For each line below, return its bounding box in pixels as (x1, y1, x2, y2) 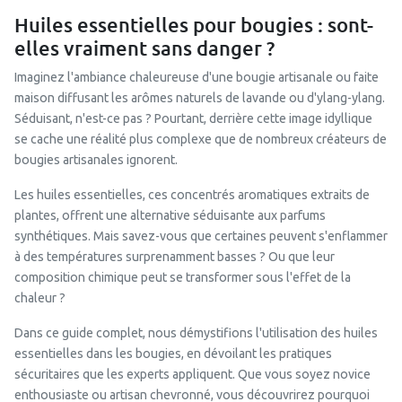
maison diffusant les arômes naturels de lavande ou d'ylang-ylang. (14, 91, 385, 105)
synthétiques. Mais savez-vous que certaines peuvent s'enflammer (14, 229, 388, 243)
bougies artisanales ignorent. (14, 153, 178, 167)
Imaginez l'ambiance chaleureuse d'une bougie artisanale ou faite (14, 70, 379, 84)
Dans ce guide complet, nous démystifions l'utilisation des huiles (14, 326, 378, 340)
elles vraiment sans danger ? (14, 36, 275, 60)
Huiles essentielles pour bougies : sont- (14, 13, 373, 37)
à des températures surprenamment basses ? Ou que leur (14, 249, 335, 264)
